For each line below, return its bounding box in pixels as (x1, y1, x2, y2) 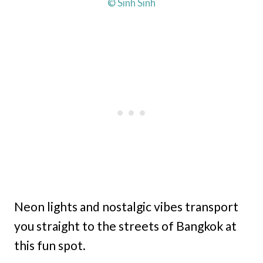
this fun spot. (14, 237, 86, 252)
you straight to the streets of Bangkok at (14, 218, 237, 233)
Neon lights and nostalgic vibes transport (14, 198, 238, 214)
